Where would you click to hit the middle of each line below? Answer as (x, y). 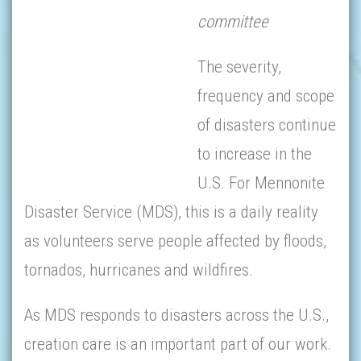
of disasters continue (267, 125)
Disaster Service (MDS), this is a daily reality (171, 212)
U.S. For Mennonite (261, 183)
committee (233, 22)
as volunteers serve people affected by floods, (175, 241)
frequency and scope (266, 96)
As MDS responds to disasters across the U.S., (176, 315)
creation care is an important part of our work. (178, 344)
